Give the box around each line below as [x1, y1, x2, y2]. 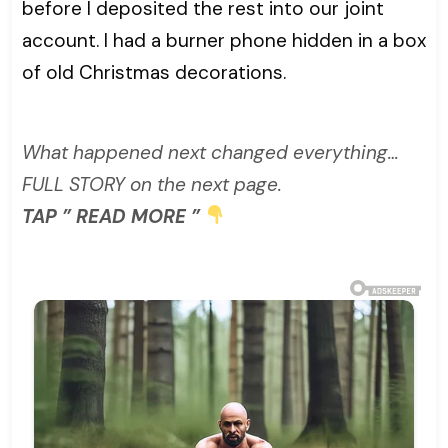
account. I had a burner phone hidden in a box [22, 28, 426, 54]
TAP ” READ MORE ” [22, 203, 205, 229]
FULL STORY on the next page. [22, 171, 282, 197]
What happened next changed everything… [22, 139, 399, 165]
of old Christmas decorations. [22, 60, 286, 86]
